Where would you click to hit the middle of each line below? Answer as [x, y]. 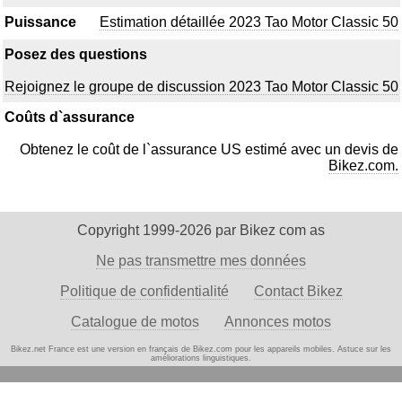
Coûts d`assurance [70, 117]
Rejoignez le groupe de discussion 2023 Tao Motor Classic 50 [201, 86]
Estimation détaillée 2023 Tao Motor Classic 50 [249, 22]
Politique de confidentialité [144, 291]
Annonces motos [278, 322]
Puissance [40, 22]
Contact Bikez [298, 291]
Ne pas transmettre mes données [201, 261]
